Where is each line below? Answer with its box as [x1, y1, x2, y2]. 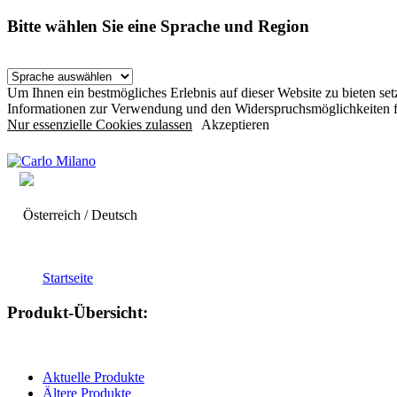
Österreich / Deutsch [19, 207, 137, 223]
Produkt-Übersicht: [7, 303, 148, 323]
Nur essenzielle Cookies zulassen [7, 117, 192, 133]
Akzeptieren [201, 117, 269, 133]
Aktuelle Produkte [43, 369, 144, 385]
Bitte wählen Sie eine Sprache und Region [7, 16, 309, 35]
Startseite [43, 270, 93, 286]
